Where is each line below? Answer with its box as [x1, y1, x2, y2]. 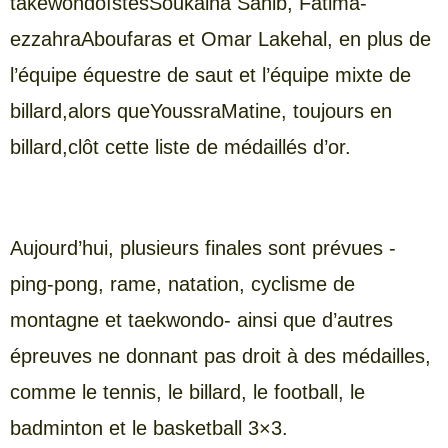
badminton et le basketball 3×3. [10, 416, 288, 439]
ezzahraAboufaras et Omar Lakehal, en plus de [10, 27, 431, 50]
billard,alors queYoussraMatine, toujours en [10, 99, 392, 122]
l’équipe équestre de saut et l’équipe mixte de [10, 63, 411, 86]
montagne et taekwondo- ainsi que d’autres [10, 308, 393, 331]
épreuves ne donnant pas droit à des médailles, [10, 344, 431, 367]
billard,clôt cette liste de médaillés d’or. [10, 135, 351, 158]
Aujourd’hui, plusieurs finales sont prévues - [10, 236, 396, 259]
